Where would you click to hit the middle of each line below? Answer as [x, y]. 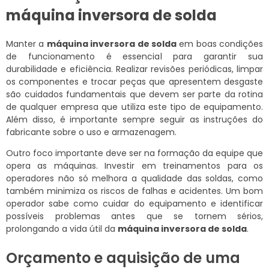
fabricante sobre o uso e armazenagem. [91, 132]
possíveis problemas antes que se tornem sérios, [134, 216]
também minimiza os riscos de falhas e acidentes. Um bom [134, 191]
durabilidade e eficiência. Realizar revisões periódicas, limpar [134, 69]
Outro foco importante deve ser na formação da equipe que [134, 153]
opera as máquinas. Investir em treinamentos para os [134, 166]
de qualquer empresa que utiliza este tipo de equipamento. [134, 107]
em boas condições [219, 44]
